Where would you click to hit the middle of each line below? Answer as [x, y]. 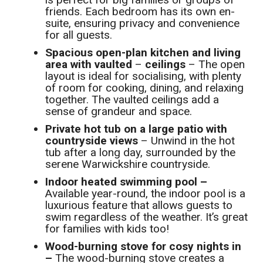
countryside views [92, 141]
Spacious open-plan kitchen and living [143, 53]
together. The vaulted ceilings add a [132, 100]
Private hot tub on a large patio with [136, 129]
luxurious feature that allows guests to [139, 205]
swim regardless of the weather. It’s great [147, 217]
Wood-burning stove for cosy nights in [144, 247]
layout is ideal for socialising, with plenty [144, 76]
